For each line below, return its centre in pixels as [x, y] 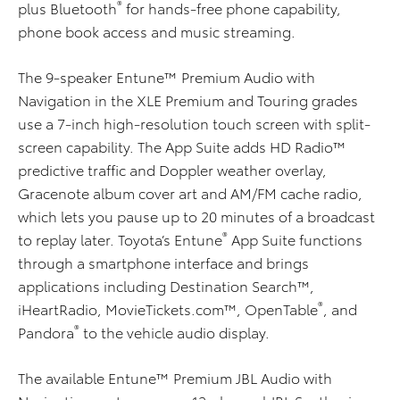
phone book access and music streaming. [157, 31]
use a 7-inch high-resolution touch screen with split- [194, 123]
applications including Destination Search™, [166, 286]
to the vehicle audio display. [175, 332]
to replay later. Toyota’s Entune [120, 239]
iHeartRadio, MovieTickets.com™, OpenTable [168, 309]
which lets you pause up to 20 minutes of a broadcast [196, 216]
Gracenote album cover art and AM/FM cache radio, [190, 193]
